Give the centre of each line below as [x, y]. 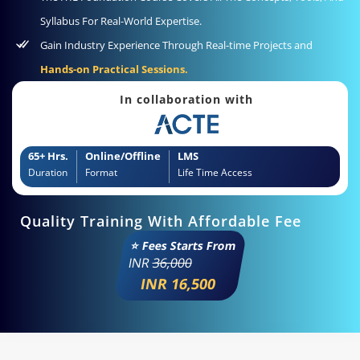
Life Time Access [215, 173]
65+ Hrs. [48, 156]
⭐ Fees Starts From [184, 246]
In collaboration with [186, 99]
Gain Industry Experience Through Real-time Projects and [176, 45]
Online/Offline [123, 156]
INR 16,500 [178, 284]
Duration [48, 173]
